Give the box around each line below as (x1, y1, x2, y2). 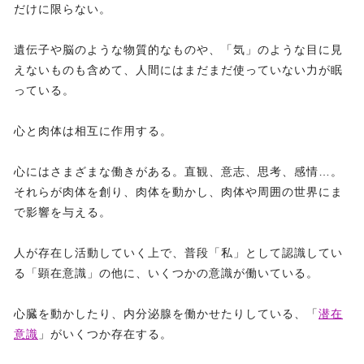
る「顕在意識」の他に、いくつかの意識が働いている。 (14, 266, 318, 280)
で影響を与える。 (14, 206, 111, 219)
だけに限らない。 (14, 2, 111, 16)
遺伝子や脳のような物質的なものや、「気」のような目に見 (14, 43, 343, 57)
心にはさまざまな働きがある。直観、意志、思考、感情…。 (14, 165, 343, 179)
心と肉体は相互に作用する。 (14, 124, 172, 138)
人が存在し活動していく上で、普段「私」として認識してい (14, 246, 343, 260)
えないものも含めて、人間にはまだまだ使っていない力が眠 (14, 63, 343, 77)
